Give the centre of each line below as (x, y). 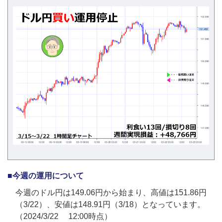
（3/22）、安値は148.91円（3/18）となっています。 (110, 205)
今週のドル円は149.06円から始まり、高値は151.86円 (111, 193)
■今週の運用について (46, 176)
